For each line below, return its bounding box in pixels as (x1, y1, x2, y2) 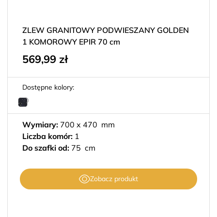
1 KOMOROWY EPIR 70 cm (22, 37, 120, 46)
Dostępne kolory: (22, 83, 74, 92)
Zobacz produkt (90, 174, 138, 183)
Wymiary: (22, 120, 58, 129)
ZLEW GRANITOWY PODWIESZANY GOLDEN (22, 25, 189, 35)
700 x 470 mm (58, 120, 115, 129)
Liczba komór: (22, 131, 75, 141)
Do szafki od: (22, 143, 69, 153)
